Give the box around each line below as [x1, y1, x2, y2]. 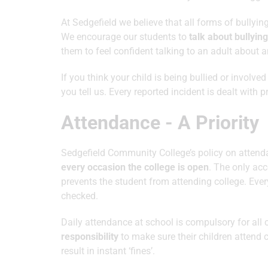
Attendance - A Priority [61, 111, 259, 134]
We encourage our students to [61, 31, 189, 42]
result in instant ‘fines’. [61, 245, 155, 257]
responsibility [61, 231, 121, 242]
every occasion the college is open [61, 162, 209, 173]
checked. [61, 190, 98, 202]
